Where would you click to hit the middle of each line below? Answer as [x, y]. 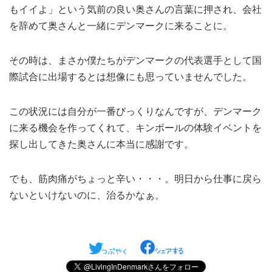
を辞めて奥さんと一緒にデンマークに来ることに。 [121, 26]
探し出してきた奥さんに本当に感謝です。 [101, 144]
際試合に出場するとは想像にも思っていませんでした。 [131, 77]
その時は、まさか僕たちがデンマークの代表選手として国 [135, 60]
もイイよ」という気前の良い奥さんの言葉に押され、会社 [135, 9]
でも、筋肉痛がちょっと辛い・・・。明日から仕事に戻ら [135, 179]
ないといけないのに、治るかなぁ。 [87, 195]
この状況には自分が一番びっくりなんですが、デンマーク [135, 111]
